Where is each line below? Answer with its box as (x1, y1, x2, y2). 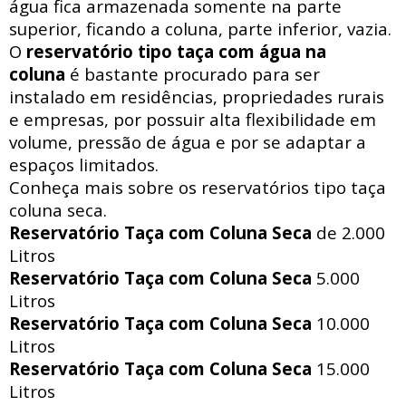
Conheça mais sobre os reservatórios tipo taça (9, 176, 386, 199)
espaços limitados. (9, 153, 159, 177)
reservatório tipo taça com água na (22, 40, 326, 63)
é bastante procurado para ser (65, 63, 320, 86)
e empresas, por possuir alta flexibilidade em (9, 108, 376, 131)
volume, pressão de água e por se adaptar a (9, 130, 366, 154)
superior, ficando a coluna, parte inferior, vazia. (9, 17, 396, 41)
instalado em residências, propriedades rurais (9, 85, 384, 109)
